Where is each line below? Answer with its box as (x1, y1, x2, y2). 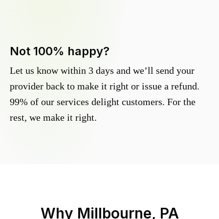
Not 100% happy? (10, 44, 109, 59)
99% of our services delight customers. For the (10, 96, 196, 108)
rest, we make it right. (10, 112, 97, 123)
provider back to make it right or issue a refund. (10, 81, 199, 92)
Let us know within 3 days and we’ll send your (10, 65, 195, 76)
